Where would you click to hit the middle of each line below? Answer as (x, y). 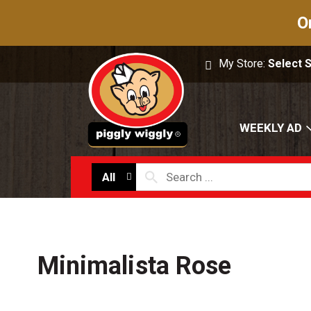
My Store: (244, 64)
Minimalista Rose (134, 266)
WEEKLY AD (271, 128)
